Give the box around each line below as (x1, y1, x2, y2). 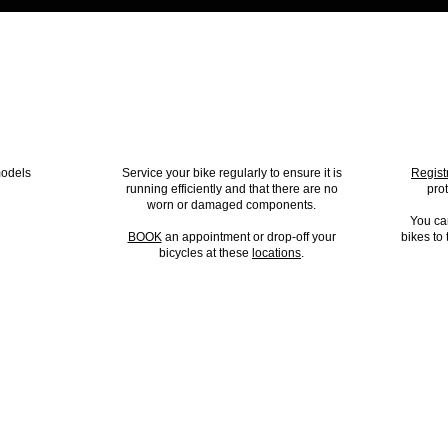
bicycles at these (159, 245, 252, 260)
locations (252, 245, 301, 260)
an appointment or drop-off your (161, 229, 336, 244)
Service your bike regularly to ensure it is (121, 165, 342, 180)
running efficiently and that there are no (125, 181, 338, 196)
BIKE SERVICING (164, 122, 295, 140)
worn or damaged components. (147, 197, 316, 212)
